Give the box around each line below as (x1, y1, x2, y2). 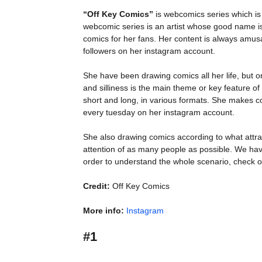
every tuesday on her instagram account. (83, 108, 235, 117)
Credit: (83, 181, 110, 191)
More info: (83, 206, 124, 215)
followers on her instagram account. (83, 46, 215, 56)
